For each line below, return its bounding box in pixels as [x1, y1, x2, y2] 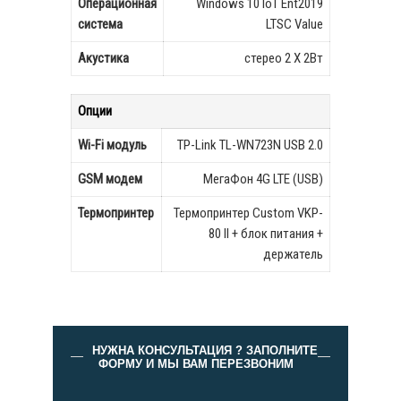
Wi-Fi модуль [78, 137, 147, 153]
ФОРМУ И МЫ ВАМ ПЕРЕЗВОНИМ [98, 357, 294, 371]
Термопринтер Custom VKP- [174, 205, 323, 221]
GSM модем [78, 171, 142, 187]
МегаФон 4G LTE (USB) [203, 171, 323, 187]
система [78, 16, 123, 32]
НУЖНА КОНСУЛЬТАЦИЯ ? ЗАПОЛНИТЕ [92, 344, 318, 357]
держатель [263, 246, 323, 262]
